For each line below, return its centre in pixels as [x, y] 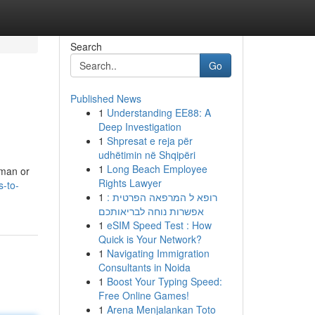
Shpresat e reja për [149, 141]
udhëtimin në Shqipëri [147, 155]
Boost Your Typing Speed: [164, 281]
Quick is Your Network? [150, 239]
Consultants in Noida [144, 267]
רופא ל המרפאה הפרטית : [162, 197]
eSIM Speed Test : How [159, 225]
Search [86, 46]
